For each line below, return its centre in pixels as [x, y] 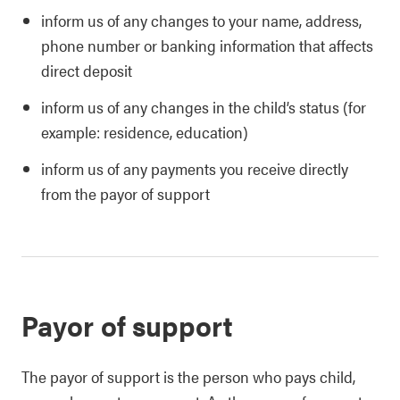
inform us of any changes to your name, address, [201, 20]
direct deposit [87, 70]
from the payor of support [125, 193]
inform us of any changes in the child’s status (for [204, 107]
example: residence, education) [145, 132]
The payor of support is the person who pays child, [188, 376]
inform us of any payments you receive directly [195, 168]
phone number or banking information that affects [207, 45]
